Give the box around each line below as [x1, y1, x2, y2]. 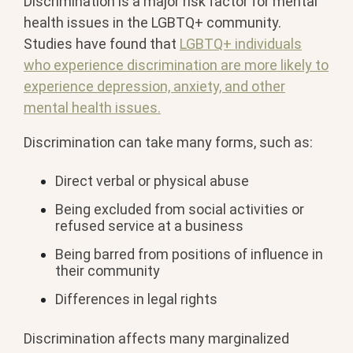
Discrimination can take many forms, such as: [24, 133, 316, 150]
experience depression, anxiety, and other [24, 77, 285, 95]
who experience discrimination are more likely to [24, 56, 329, 73]
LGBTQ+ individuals [180, 35, 302, 52]
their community [55, 262, 160, 280]
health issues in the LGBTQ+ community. [24, 13, 281, 31]
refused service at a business [55, 217, 243, 235]
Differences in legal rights [55, 291, 217, 308]
